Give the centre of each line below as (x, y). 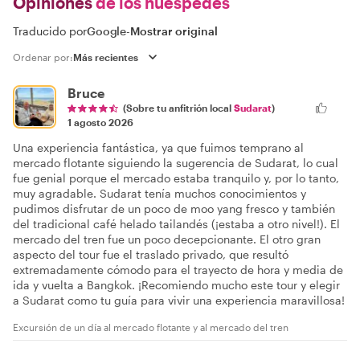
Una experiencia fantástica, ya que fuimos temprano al (158, 147)
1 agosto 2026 (100, 122)
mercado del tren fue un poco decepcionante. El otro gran (167, 239)
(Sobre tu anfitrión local (178, 107)
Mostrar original (174, 31)
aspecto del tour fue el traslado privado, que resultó (151, 254)
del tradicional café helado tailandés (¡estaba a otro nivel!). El (176, 223)
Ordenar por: (43, 57)
